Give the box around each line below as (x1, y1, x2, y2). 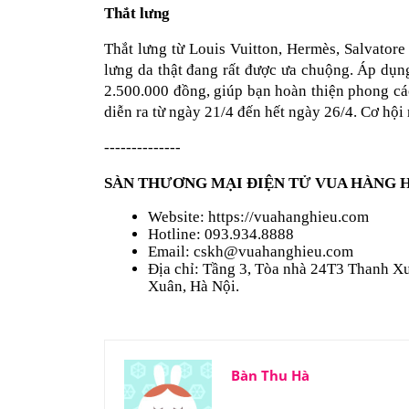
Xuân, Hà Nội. (148, 278, 239, 296)
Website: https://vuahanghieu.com (148, 208, 369, 226)
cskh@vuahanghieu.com (194, 243, 353, 261)
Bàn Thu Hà (231, 366, 309, 385)
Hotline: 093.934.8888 (148, 225, 294, 244)
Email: (148, 243, 194, 261)
